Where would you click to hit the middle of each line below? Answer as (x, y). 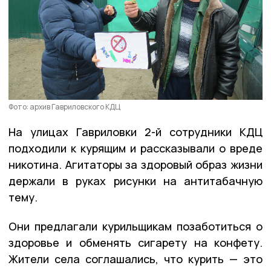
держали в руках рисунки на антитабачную (135, 181)
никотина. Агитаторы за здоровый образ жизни (135, 164)
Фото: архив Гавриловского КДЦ (64, 106)
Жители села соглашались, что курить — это (135, 259)
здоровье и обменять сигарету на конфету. (135, 242)
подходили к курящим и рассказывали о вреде (135, 148)
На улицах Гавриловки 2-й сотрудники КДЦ (135, 132)
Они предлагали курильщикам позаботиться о (135, 226)
